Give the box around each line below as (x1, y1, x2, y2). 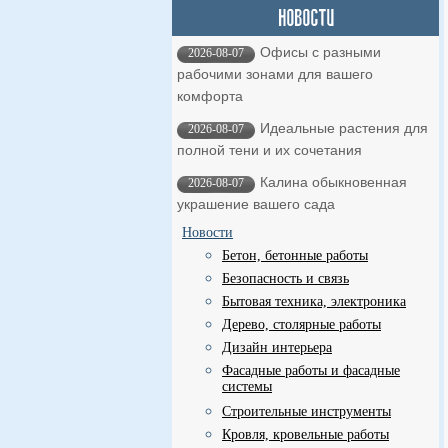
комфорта (177, 88, 243, 104)
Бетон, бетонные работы (222, 248, 368, 263)
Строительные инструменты (222, 404, 391, 419)
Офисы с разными (260, 44, 381, 60)
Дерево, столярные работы (222, 317, 381, 332)
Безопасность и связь (222, 271, 349, 286)
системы (222, 379, 272, 396)
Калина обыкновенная (260, 174, 407, 190)
